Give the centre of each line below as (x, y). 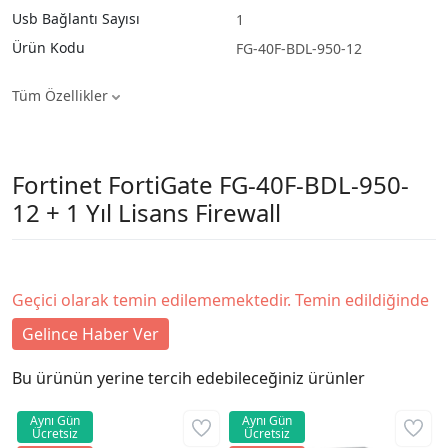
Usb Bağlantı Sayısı (76, 18)
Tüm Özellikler (62, 95)
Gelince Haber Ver (90, 333)
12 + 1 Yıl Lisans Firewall (146, 212)
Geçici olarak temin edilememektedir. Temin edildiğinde (220, 299)
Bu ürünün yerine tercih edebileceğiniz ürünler (188, 377)
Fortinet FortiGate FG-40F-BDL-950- (210, 184)
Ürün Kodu (48, 47)
